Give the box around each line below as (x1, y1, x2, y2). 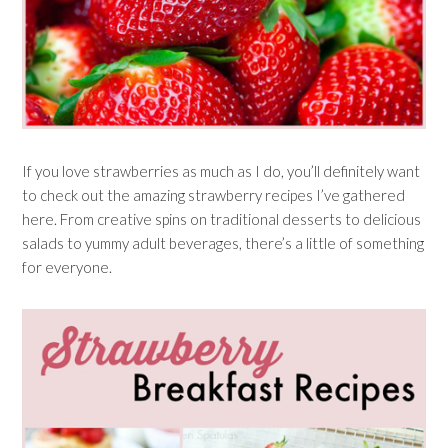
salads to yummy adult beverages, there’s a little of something (22, 233, 425, 252)
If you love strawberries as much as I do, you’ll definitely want (22, 161, 421, 180)
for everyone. (22, 257, 113, 276)
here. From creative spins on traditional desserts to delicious (22, 209, 422, 228)
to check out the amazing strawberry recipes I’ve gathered (22, 185, 406, 204)
